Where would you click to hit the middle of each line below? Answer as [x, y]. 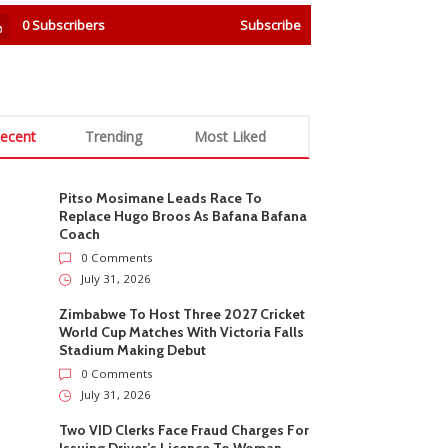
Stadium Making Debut [133, 350]
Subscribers [69, 25]
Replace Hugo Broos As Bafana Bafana [183, 216]
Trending [114, 136]
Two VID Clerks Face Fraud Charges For [184, 430]
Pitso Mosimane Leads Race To [161, 198]
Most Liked [230, 136]
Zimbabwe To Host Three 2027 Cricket [182, 314]
